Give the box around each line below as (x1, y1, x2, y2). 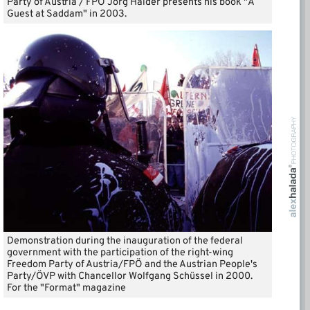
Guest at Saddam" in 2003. (7, 7, 127, 21)
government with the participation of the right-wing (7, 246, 233, 259)
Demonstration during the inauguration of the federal (7, 234, 243, 248)
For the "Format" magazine (7, 281, 126, 295)
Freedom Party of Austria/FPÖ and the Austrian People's (7, 257, 257, 271)
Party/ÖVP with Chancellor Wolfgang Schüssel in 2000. (7, 269, 253, 283)
